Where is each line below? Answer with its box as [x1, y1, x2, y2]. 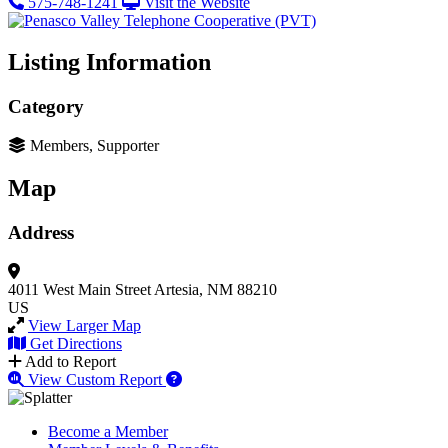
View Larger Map [28, 316, 141, 334]
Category [8, 96, 84, 118]
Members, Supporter [30, 137, 159, 155]
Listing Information [8, 49, 211, 76]
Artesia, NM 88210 [154, 280, 277, 298]
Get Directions [30, 334, 122, 352]
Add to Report [25, 352, 116, 370]
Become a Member [48, 422, 168, 440]
